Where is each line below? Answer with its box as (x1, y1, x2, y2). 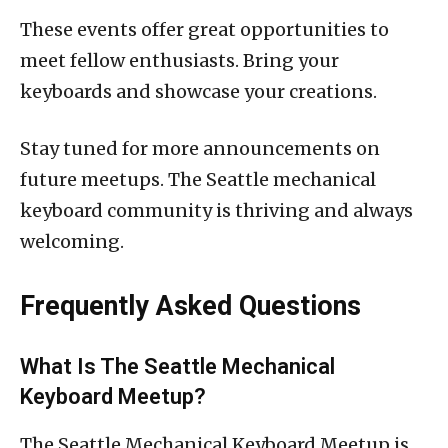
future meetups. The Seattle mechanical (20, 167, 376, 191)
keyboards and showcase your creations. (20, 79, 377, 103)
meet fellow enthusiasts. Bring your (20, 48, 339, 72)
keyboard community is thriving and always (20, 198, 413, 222)
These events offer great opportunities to (20, 17, 389, 41)
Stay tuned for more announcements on (20, 136, 380, 160)
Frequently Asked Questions (20, 289, 361, 322)
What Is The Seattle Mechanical (20, 353, 335, 379)
